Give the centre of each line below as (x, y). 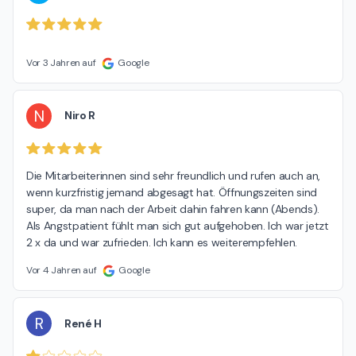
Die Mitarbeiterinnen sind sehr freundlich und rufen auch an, (173, 176)
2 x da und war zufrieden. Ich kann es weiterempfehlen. (162, 243)
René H (83, 323)
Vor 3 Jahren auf (61, 62)
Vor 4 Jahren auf (62, 271)
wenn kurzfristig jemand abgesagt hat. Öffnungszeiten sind (172, 193)
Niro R (80, 116)
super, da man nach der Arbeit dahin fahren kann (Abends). (173, 209)
